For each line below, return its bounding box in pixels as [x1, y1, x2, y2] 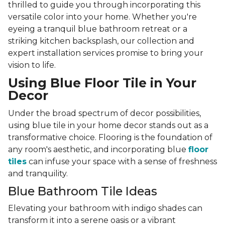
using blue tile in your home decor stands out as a [8, 121, 208, 131]
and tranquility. [8, 169, 68, 179]
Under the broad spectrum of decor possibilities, [8, 108, 201, 119]
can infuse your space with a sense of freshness [27, 157, 217, 167]
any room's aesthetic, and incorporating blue [8, 145, 188, 155]
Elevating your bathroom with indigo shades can [8, 203, 202, 213]
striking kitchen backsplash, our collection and [8, 36, 194, 46]
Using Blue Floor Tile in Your [8, 75, 196, 91]
